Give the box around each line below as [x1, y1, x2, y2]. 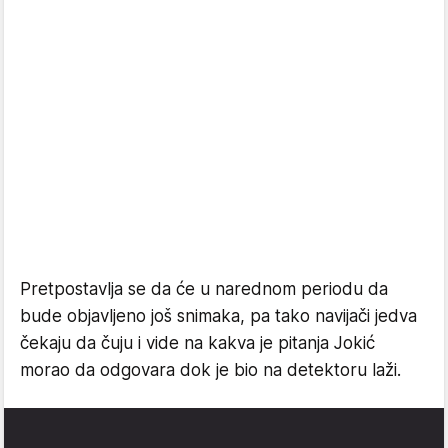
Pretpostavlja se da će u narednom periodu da [20, 279, 388, 300]
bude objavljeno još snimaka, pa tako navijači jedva [20, 306, 417, 327]
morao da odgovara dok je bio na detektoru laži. [20, 360, 401, 381]
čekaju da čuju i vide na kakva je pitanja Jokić [20, 333, 375, 354]
